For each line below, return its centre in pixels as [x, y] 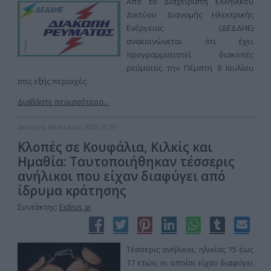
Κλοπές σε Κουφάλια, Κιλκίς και [115, 147]
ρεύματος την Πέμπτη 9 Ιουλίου [190, 68]
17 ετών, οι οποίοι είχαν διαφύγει [190, 263]
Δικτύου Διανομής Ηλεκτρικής [190, 15]
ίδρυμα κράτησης [72, 191]
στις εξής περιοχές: [53, 81]
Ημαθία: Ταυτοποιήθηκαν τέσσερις [126, 162]
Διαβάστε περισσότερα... [63, 102]
